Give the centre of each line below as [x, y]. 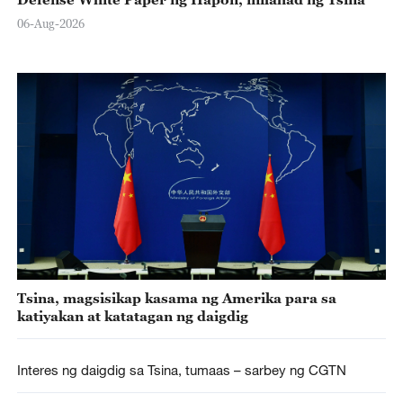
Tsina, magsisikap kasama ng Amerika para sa [176, 297]
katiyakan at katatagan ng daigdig [132, 315]
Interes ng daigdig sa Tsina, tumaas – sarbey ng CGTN [181, 369]
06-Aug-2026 [50, 24]
